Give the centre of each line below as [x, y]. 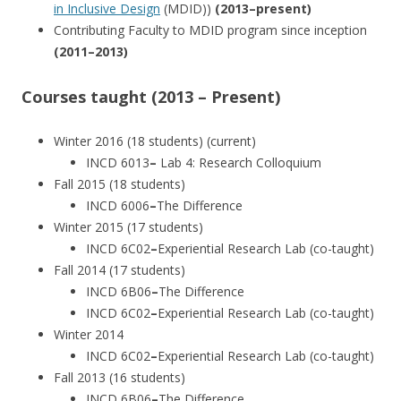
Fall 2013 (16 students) [119, 377]
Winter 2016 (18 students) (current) [155, 141]
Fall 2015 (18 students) [119, 184]
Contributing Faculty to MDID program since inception [210, 30]
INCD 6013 [118, 162]
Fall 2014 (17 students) [119, 270]
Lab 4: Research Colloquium [239, 162]
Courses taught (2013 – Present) [151, 97]
